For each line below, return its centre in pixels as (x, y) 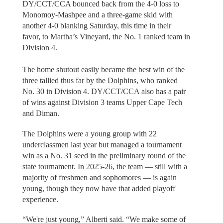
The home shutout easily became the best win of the (103, 70)
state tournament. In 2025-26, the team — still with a (105, 166)
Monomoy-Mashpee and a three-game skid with (97, 15)
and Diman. (42, 113)
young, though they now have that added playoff (99, 188)
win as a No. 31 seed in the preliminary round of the (104, 155)
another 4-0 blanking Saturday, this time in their (97, 26)
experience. (40, 199)
